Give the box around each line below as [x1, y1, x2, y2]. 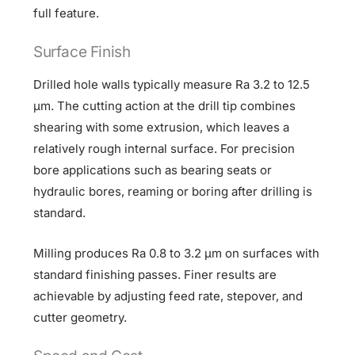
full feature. [33, 5, 100, 21]
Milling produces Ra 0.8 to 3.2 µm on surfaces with [33, 245, 320, 261]
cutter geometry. [33, 309, 128, 325]
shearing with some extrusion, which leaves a [33, 119, 290, 135]
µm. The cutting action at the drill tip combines [33, 97, 296, 113]
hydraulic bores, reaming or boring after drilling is [33, 183, 313, 199]
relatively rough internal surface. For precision [33, 140, 296, 156]
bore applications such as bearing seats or [33, 162, 273, 177]
